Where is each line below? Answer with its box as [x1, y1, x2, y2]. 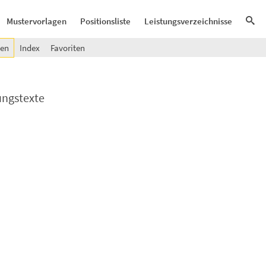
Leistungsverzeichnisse [144, 15, 232, 27]
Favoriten [50, 42, 85, 53]
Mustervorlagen [7, 15, 66, 27]
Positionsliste [80, 15, 131, 27]
